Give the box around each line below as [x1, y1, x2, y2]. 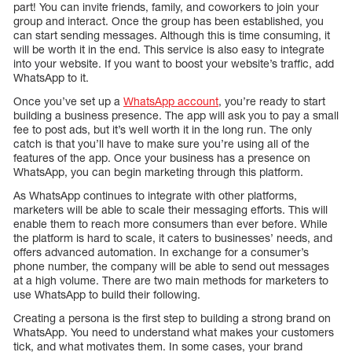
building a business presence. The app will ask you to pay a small [13, 108, 339, 122]
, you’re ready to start [218, 93, 325, 108]
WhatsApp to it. [13, 70, 89, 84]
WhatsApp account [123, 93, 218, 108]
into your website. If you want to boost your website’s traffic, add [13, 56, 334, 70]
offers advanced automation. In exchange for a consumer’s [13, 244, 309, 258]
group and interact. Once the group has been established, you [13, 13, 324, 27]
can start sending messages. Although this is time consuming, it [13, 27, 330, 42]
